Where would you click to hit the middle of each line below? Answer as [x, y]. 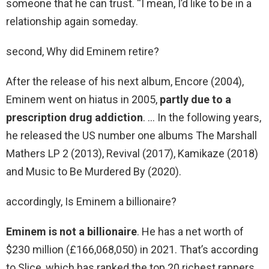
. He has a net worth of [190, 232]
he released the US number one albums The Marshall [131, 136]
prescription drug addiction [74, 118]
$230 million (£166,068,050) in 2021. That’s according [132, 250]
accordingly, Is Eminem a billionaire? [91, 202]
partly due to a [195, 100]
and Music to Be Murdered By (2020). [94, 172]
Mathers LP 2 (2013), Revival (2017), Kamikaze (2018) [132, 154]
